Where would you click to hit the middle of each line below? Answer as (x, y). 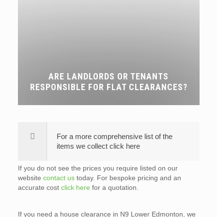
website (30, 178)
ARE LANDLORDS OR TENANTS (108, 76)
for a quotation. (114, 187)
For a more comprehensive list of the (114, 136)
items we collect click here (98, 146)
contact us (59, 178)
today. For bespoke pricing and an (128, 178)
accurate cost (39, 187)
